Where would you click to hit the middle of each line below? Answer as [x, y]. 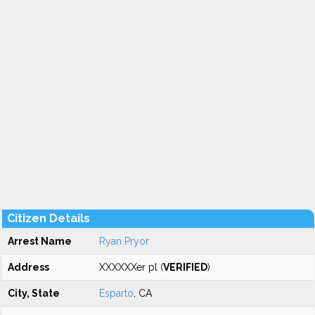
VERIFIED [185, 267]
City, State [34, 293]
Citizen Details [49, 218]
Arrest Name [40, 241]
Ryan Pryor [124, 241]
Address [28, 267]
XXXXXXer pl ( [131, 267]
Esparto [116, 293]
